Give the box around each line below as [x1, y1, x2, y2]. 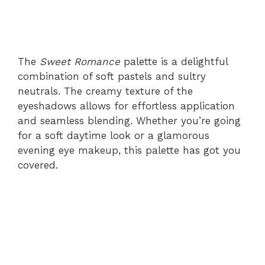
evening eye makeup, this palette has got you [18, 144, 241, 156]
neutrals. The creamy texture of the [18, 85, 193, 97]
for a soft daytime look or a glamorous [18, 129, 209, 141]
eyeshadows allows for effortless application [18, 99, 235, 112]
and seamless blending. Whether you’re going [18, 114, 241, 127]
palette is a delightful [120, 55, 228, 67]
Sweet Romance [40, 55, 120, 67]
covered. [18, 159, 58, 171]
